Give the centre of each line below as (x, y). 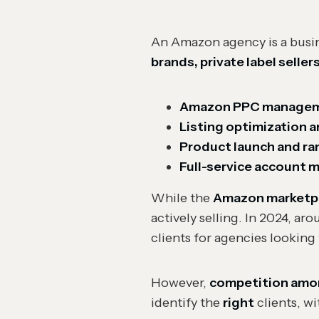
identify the (187, 303)
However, (180, 283)
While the (182, 198)
